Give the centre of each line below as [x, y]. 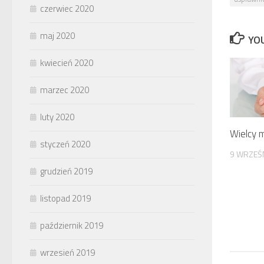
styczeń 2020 [65, 144]
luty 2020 [57, 117]
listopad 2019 [65, 198]
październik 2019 [72, 225]
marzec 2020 [65, 90]
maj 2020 [57, 35]
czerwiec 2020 [67, 8]
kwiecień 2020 [67, 62]
